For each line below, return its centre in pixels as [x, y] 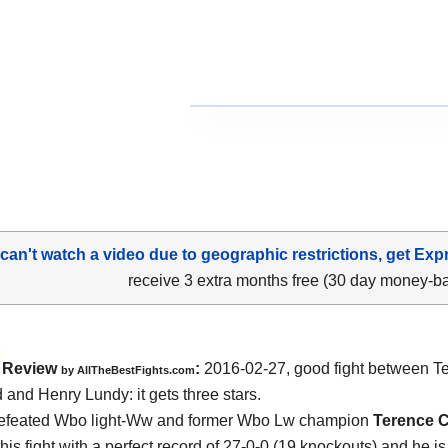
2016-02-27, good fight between [316, 368]
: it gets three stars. [195, 394]
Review [31, 368]
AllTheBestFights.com [136, 369]
